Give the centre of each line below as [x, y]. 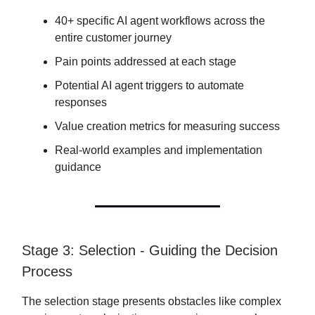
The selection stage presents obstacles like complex [152, 302]
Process [47, 272]
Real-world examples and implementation [159, 150]
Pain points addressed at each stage [146, 62]
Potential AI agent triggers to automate [149, 86]
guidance [78, 167]
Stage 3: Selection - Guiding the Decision [150, 251]
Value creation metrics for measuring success [167, 127]
